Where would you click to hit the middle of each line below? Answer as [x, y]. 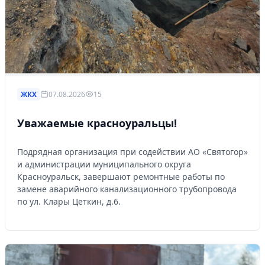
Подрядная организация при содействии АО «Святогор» [132, 151]
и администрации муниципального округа [104, 164]
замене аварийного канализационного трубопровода [127, 189]
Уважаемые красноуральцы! [97, 123]
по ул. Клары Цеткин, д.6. [69, 201]
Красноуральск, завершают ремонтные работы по [121, 176]
